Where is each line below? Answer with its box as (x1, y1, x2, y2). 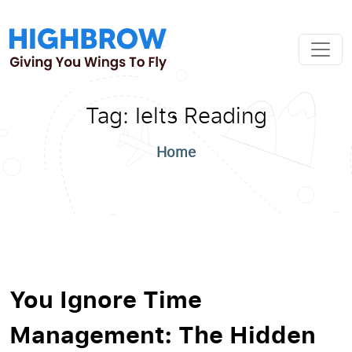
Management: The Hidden (9, 317, 316, 350)
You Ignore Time (9, 282, 202, 315)
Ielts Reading (134, 100, 267, 130)
